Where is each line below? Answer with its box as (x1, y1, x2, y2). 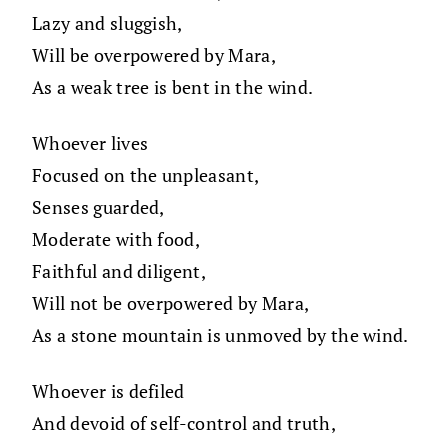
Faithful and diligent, (32, 259, 207, 284)
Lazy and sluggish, (32, 11, 183, 36)
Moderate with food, (32, 227, 201, 252)
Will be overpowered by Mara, (32, 43, 276, 68)
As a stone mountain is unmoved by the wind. (32, 323, 409, 348)
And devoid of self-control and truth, (32, 411, 336, 436)
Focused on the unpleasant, (32, 163, 260, 188)
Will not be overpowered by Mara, (32, 291, 310, 316)
